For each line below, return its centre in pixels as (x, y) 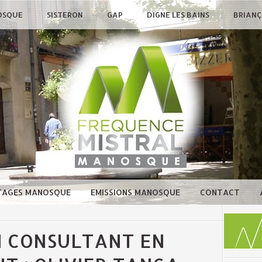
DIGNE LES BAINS (179, 15)
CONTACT (221, 192)
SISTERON (66, 15)
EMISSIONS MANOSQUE (136, 192)
